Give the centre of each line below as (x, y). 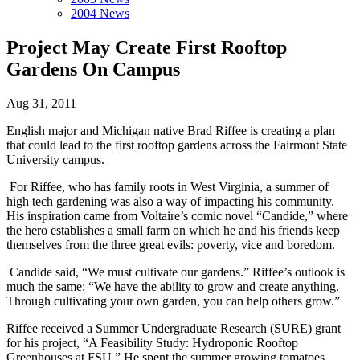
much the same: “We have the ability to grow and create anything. (173, 286)
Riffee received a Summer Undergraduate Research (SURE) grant (174, 328)
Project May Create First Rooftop (147, 47)
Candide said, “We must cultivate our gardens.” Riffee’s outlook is (176, 272)
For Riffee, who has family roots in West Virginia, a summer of (168, 186)
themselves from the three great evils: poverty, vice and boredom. (171, 244)
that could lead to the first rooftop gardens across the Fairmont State (177, 145)
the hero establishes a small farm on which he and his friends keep (173, 230)
